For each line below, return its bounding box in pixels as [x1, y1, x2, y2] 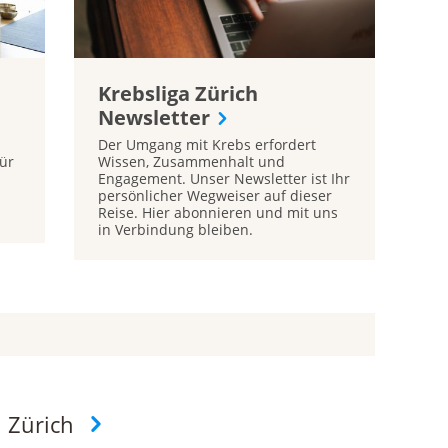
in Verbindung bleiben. [97, 220, 253, 240]
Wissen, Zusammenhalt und [97, 152, 285, 172]
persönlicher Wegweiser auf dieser [97, 186, 332, 206]
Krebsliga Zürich [97, 80, 258, 108]
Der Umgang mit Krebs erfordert [97, 135, 316, 155]
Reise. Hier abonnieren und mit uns [97, 203, 338, 223]
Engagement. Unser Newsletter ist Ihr [97, 169, 350, 189]
